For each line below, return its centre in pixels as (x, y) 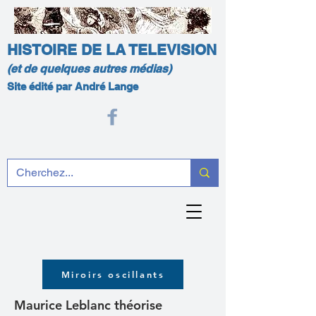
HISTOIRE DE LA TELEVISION (112, 50)
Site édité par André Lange (73, 86)
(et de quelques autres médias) (89, 69)
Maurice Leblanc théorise (88, 305)
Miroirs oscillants (113, 274)
